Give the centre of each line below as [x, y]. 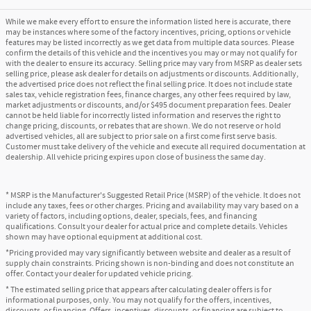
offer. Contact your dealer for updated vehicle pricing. [99, 274]
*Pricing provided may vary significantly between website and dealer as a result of [148, 253]
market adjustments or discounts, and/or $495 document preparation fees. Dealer [148, 105]
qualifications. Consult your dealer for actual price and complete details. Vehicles [146, 226]
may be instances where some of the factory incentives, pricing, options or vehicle [148, 32]
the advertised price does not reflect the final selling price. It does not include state [149, 84]
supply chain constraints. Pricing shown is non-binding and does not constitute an [150, 263]
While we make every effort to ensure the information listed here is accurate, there [148, 22]
